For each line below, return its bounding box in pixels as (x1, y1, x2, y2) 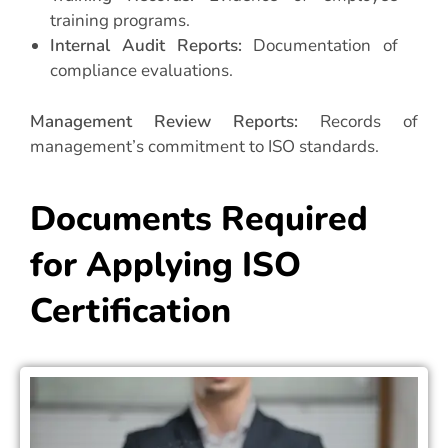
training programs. (50, 9, 190, 33)
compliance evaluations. (50, 59, 233, 83)
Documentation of (241, 34, 398, 58)
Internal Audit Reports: (50, 34, 242, 58)
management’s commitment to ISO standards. (30, 134, 379, 158)
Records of (298, 109, 418, 133)
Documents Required (30, 196, 368, 243)
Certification (30, 288, 231, 335)
